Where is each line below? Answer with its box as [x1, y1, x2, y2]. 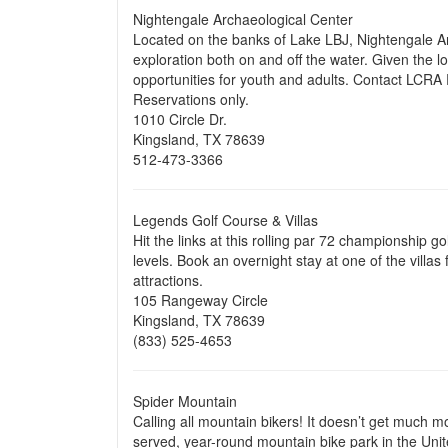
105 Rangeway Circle [133, 290, 276, 310]
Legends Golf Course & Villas [133, 210, 326, 230]
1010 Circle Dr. [133, 109, 227, 129]
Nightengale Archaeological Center [133, 9, 353, 29]
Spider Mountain [133, 391, 245, 411]
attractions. [133, 270, 211, 290]
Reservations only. [133, 89, 249, 109]
